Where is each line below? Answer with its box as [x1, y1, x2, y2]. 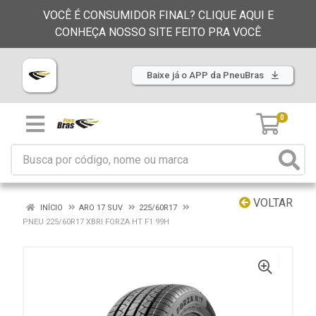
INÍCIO [38, 203, 63, 212]
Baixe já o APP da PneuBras [147, 70, 266, 80]
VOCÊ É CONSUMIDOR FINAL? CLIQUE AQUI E [42, 8, 274, 22]
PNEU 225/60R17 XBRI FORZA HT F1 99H [23, 217, 169, 226]
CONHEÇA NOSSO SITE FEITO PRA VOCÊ [55, 25, 261, 39]
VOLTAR [250, 196, 293, 209]
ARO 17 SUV [79, 203, 123, 212]
